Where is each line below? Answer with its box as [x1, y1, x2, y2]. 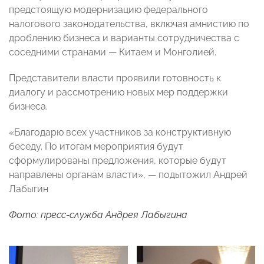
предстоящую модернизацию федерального [9, 4, 208, 16]
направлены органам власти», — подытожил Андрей [9, 169, 247, 181]
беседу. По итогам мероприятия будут [9, 141, 183, 153]
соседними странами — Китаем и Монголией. [9, 47, 216, 58]
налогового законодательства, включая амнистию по [9, 18, 249, 30]
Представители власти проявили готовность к [9, 72, 221, 84]
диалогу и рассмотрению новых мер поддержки [9, 87, 228, 98]
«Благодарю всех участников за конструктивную [9, 127, 231, 138]
